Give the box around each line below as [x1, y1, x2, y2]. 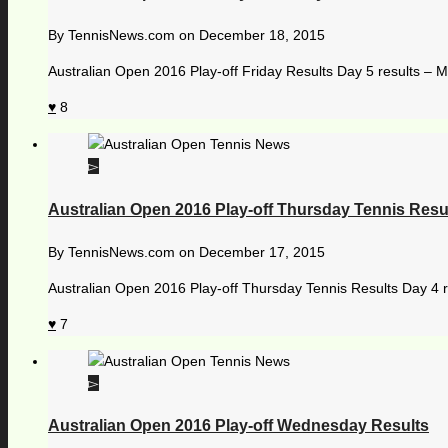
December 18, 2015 [199, 27, 325, 44]
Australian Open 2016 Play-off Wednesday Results [48, 417, 429, 435]
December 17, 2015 [199, 243, 325, 260]
